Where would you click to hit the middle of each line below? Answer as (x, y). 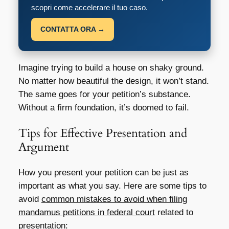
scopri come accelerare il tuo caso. (89, 8)
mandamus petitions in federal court (86, 212)
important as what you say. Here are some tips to (112, 186)
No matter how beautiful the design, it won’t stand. (113, 81)
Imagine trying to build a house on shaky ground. (111, 68)
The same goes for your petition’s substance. (104, 95)
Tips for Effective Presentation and (102, 133)
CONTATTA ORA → (72, 29)
